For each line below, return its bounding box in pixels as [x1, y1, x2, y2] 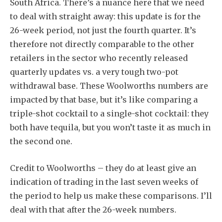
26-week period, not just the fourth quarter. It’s [10, 25, 196, 35]
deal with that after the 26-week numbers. [10, 204, 176, 215]
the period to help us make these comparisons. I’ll [10, 190, 212, 201]
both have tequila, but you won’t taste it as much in [10, 122, 211, 132]
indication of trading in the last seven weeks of [10, 176, 198, 187]
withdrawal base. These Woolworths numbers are [10, 80, 208, 91]
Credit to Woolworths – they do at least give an [10, 163, 196, 173]
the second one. [10, 136, 72, 146]
